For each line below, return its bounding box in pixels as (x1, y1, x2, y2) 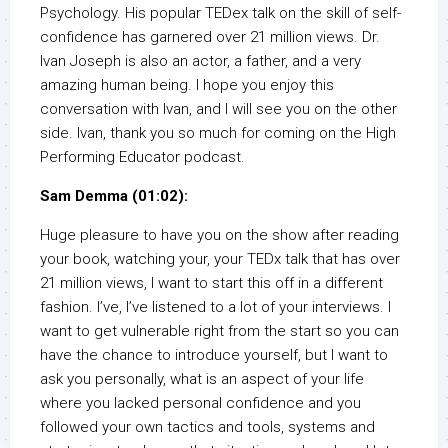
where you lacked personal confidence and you (40, 394, 361, 413)
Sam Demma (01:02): (40, 187, 188, 206)
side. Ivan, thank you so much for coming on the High (40, 124, 396, 143)
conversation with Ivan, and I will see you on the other (40, 100, 397, 119)
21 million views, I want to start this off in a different (40, 274, 383, 293)
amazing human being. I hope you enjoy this (40, 76, 334, 95)
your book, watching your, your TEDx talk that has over (40, 250, 400, 269)
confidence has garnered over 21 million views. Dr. (40, 28, 380, 47)
